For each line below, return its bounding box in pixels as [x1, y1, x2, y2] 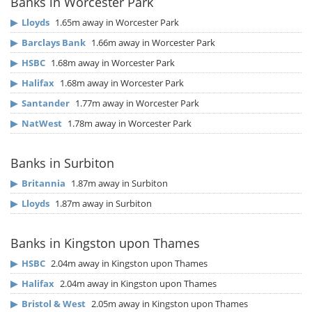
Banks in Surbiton [10, 155, 114, 172]
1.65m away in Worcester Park [53, 16, 179, 29]
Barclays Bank [22, 36, 86, 49]
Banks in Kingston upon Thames [10, 235, 200, 252]
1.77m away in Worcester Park [73, 97, 199, 110]
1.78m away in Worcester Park [65, 117, 192, 130]
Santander [22, 97, 70, 110]
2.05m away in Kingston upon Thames [89, 297, 248, 311]
